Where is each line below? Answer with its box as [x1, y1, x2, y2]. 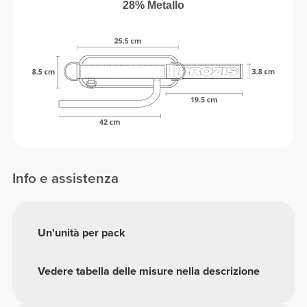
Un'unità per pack [38, 226, 126, 241]
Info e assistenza [12, 170, 119, 187]
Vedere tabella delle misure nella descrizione [38, 264, 260, 278]
